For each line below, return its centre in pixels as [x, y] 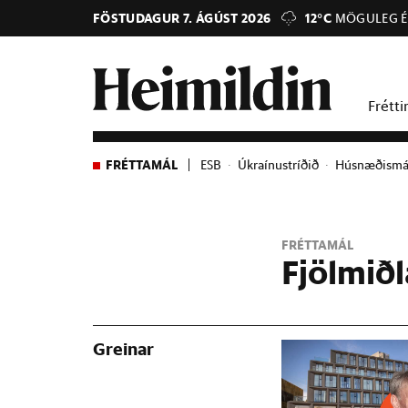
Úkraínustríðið [278, 165]
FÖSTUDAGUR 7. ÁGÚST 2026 [182, 18]
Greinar [123, 348]
